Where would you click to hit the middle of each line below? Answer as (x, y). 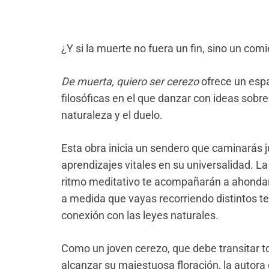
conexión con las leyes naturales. (140, 216)
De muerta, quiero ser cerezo (130, 82)
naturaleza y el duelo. (112, 115)
